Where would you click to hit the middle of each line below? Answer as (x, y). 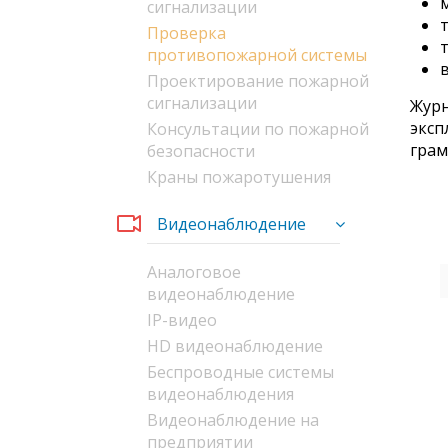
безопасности (201, 151)
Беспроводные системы (240, 372)
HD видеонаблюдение (235, 346)
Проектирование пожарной (258, 81)
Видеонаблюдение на (233, 420)
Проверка (186, 33)
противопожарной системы (257, 55)
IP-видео (182, 320)
